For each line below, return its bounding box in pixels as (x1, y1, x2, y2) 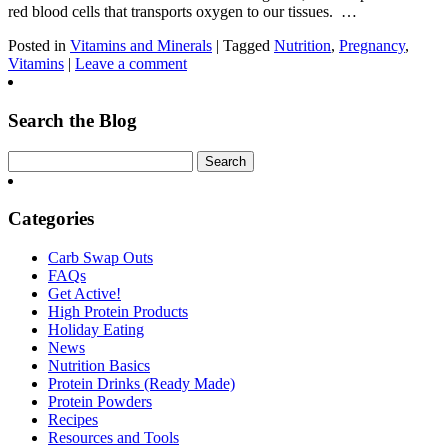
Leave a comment (75, 55, 187, 73)
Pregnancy (339, 37, 405, 55)
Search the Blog (8, 109, 137, 131)
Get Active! (48, 285, 121, 303)
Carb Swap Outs (48, 249, 153, 267)
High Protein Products (48, 303, 188, 321)
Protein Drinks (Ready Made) (48, 375, 235, 393)
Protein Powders (48, 393, 152, 411)
